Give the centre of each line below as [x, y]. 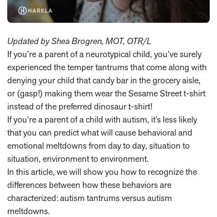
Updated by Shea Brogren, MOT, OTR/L [79, 41]
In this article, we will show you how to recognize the [102, 172]
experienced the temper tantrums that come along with [107, 67]
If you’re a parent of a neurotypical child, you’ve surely [104, 54]
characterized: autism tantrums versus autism [90, 198]
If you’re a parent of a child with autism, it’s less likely [102, 120]
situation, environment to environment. [78, 159]
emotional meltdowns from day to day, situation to [99, 146]
